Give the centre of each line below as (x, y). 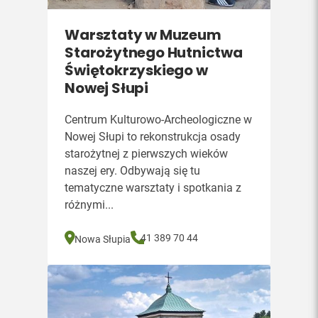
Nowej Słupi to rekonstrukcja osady (153, 137)
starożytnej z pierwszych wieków (147, 154)
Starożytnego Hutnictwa (154, 53)
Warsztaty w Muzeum (143, 35)
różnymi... (89, 205)
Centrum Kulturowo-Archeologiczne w (159, 120)
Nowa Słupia (103, 239)
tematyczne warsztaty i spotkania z (153, 188)
